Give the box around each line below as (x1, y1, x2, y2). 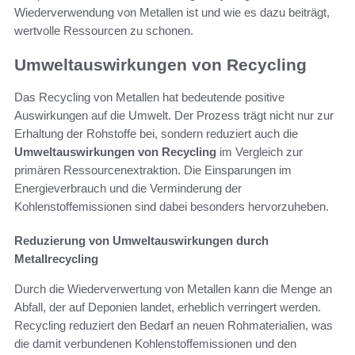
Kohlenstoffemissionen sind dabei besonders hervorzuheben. (14, 199, 329, 213)
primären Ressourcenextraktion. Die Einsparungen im (14, 162, 292, 177)
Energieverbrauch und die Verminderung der (14, 181, 242, 195)
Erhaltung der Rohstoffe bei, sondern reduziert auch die (14, 126, 298, 140)
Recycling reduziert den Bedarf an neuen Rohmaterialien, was (14, 318, 333, 332)
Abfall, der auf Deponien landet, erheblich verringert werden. (14, 300, 321, 314)
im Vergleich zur (216, 144, 303, 158)
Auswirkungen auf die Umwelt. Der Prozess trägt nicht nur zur (14, 108, 334, 122)
